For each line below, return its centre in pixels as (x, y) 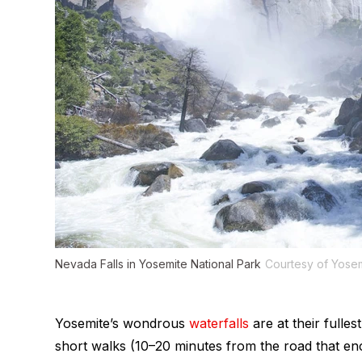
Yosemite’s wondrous (122, 324)
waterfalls (219, 324)
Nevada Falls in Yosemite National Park (158, 264)
